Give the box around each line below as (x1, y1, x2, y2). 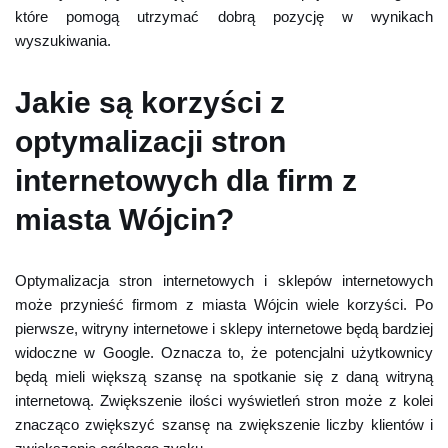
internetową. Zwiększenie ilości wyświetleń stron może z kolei (15, 392, 433, 409)
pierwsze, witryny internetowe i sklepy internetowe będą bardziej (15, 320, 433, 337)
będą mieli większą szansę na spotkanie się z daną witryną (15, 368, 433, 385)
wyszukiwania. (15, 32, 111, 49)
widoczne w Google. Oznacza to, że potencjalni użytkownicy (15, 344, 433, 361)
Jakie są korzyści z (15, 86, 285, 119)
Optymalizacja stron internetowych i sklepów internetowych (15, 272, 433, 289)
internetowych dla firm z (15, 164, 357, 197)
